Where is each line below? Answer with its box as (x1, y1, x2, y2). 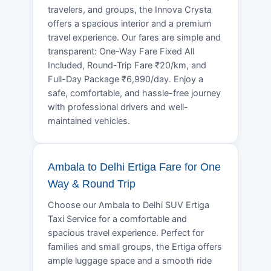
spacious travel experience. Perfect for (48, 227, 204, 238)
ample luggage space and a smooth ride (48, 255, 212, 266)
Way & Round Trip (48, 177, 135, 190)
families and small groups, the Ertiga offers (48, 241, 222, 252)
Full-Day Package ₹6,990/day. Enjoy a (48, 73, 203, 85)
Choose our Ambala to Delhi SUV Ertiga (48, 199, 209, 211)
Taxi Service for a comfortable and (48, 213, 187, 224)
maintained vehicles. (48, 115, 130, 126)
